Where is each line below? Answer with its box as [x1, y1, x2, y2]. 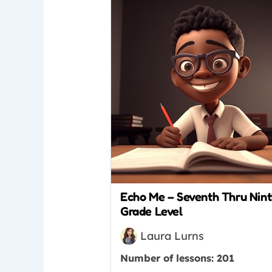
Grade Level [120, 203, 183, 219]
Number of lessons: [120, 251, 217, 264]
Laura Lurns [140, 229, 205, 243]
